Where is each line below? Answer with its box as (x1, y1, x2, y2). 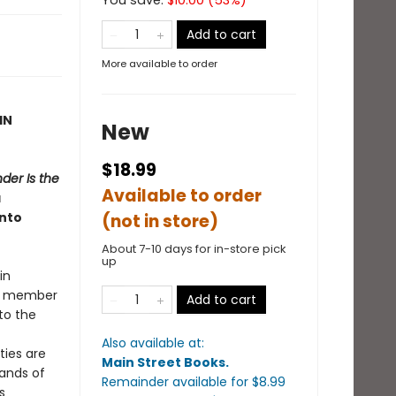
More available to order (102, 57, 217, 71)
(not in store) (102, 209, 218, 233)
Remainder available (102, 373, 231, 391)
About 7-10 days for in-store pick (102, 240, 286, 257)
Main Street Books (102, 354, 225, 371)
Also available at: (102, 334, 204, 352)
